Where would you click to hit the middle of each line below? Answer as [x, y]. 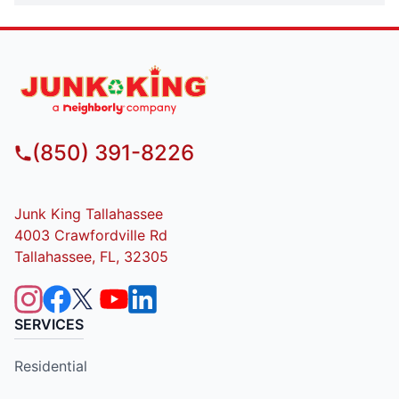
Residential [51, 366]
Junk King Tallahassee [89, 213]
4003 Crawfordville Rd [91, 235]
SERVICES [49, 324]
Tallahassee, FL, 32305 [91, 256]
